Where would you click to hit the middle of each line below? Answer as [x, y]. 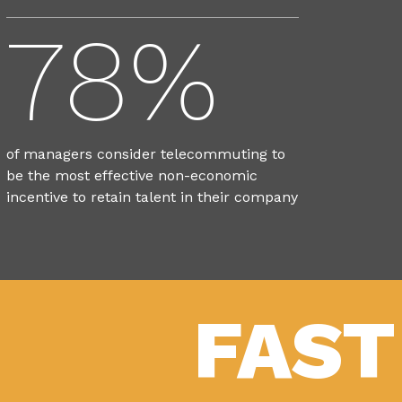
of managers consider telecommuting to [146, 153]
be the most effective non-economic [132, 175]
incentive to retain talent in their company [152, 197]
